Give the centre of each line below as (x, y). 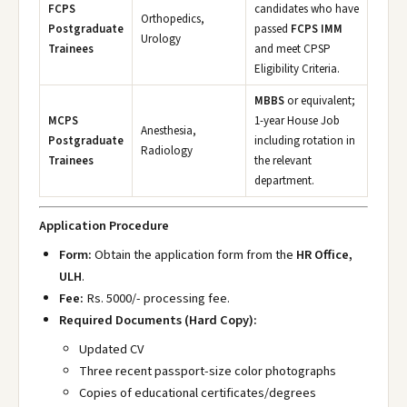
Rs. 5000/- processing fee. (157, 298)
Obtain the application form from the (194, 255)
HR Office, (324, 255)
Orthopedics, (173, 19)
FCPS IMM (317, 29)
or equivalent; (320, 101)
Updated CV (111, 349)
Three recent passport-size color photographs (208, 371)
